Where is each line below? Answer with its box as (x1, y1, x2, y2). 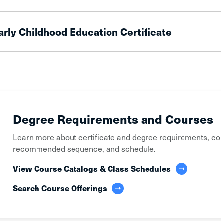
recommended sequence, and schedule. (13, 142, 156, 154)
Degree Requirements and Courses (13, 110, 213, 128)
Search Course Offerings (13, 182, 107, 194)
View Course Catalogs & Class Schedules (13, 162, 171, 174)
